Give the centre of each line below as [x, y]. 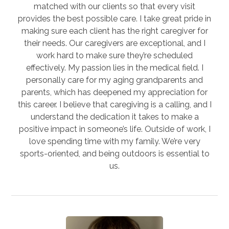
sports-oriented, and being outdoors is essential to [114, 153]
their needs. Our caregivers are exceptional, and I [114, 43]
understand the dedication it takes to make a [114, 117]
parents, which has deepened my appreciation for [114, 92]
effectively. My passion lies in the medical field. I [114, 67]
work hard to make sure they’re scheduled [114, 55]
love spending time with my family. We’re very [114, 141]
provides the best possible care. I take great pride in [114, 18]
